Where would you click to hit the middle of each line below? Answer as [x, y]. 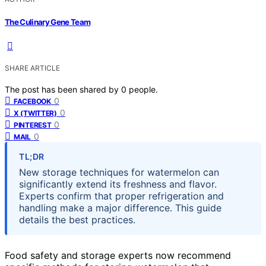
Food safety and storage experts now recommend [118, 255]
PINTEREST [33, 125]
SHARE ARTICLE [32, 68]
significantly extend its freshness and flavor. [118, 184]
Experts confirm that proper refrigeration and [121, 196]
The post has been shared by [63, 89]
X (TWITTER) [35, 113]
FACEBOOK [32, 101]
